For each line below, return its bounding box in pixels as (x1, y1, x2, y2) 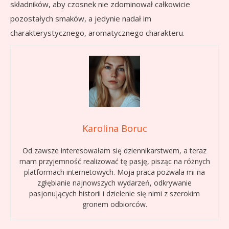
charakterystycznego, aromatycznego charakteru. (10, 28, 185, 38)
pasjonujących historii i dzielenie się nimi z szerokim (29, 189, 200, 199)
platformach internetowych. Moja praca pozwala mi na (24, 167, 205, 177)
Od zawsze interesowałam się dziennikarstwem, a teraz (22, 146, 207, 156)
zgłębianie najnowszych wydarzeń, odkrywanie (37, 178, 192, 188)
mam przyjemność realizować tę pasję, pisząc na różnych (19, 156, 210, 167)
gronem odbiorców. (82, 199, 147, 210)
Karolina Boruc (82, 122, 147, 135)
